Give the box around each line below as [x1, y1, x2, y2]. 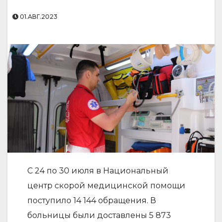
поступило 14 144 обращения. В [27, 195, 156, 205]
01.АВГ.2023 [18, 13, 57, 20]
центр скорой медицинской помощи [27, 180, 185, 190]
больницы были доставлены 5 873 [27, 210, 171, 220]
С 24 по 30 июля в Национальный [27, 166, 168, 175]
